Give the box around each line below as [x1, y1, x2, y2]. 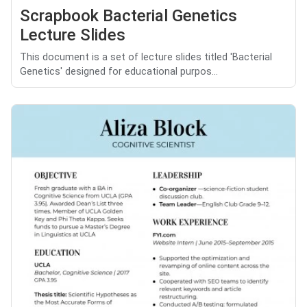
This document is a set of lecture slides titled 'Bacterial [20, 51, 272, 63]
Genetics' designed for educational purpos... [20, 65, 218, 77]
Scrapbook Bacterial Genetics [20, 5, 237, 25]
